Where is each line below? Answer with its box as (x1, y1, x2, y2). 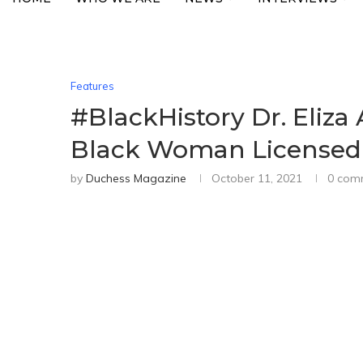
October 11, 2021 (211, 171, 302, 186)
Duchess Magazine (86, 171, 186, 186)
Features (70, 79, 114, 92)
